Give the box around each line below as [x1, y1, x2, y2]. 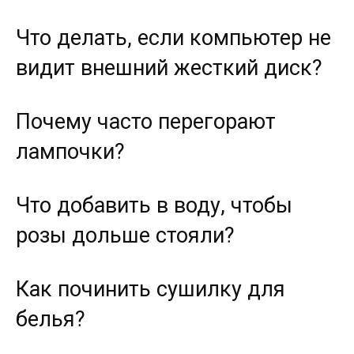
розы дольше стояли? [16, 223, 235, 249]
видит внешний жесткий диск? [16, 55, 322, 81]
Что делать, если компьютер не [16, 25, 331, 51]
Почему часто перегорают [16, 109, 276, 135]
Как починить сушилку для [16, 277, 285, 303]
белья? [16, 307, 85, 333]
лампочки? [16, 139, 125, 165]
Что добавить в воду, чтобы [16, 193, 292, 219]
